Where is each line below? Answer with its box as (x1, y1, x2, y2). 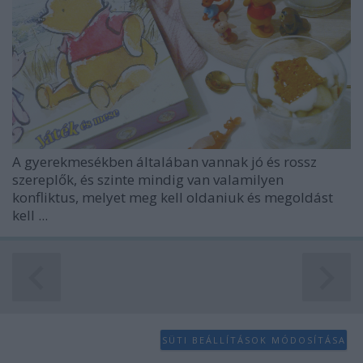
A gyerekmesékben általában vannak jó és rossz (12, 152, 317, 171)
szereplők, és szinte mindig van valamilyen (12, 170, 284, 189)
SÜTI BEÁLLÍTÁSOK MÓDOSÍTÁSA (161, 333, 346, 346)
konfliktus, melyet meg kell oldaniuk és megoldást (12, 188, 333, 207)
